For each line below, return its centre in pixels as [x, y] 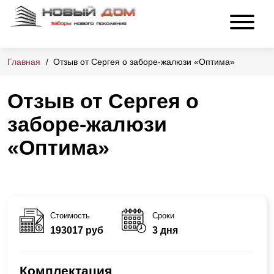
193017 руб [77, 230]
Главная [24, 62]
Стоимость [70, 215]
